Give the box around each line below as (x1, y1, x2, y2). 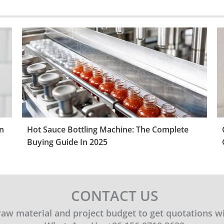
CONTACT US (71, 185, 158, 205)
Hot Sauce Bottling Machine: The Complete (27, 123, 188, 135)
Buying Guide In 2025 (27, 136, 107, 147)
